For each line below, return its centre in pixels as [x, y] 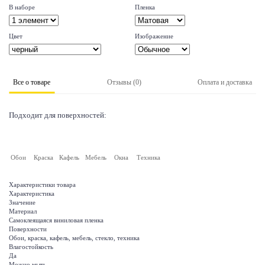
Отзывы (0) [124, 83]
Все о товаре [32, 83]
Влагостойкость [31, 247]
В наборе [22, 8]
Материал [23, 211]
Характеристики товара [42, 185]
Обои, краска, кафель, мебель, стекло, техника [74, 238]
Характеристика [32, 194]
